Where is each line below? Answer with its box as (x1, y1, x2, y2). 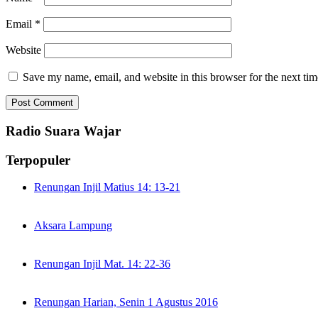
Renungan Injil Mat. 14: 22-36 (34, 258, 170, 270)
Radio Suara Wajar (6, 123, 121, 138)
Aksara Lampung (34, 219, 112, 232)
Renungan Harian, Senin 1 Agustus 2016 (34, 296, 218, 309)
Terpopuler (6, 152, 70, 168)
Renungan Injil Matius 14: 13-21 (34, 181, 180, 194)
